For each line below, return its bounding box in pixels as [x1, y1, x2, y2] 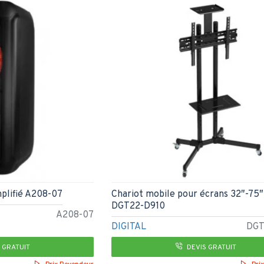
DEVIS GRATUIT [186, 242, 236, 252]
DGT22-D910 [111, 200, 165, 212]
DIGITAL [111, 220, 146, 233]
